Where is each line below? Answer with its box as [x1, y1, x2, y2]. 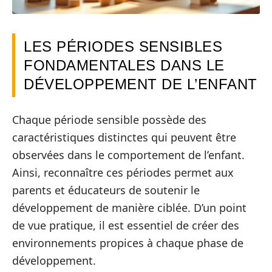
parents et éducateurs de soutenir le [12, 182, 200, 197]
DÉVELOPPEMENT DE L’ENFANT [24, 76, 257, 93]
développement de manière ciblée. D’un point [12, 200, 246, 215]
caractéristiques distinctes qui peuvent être [12, 129, 236, 144]
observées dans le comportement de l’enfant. [12, 147, 245, 162]
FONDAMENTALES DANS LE [24, 57, 225, 74]
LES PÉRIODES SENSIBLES [24, 38, 222, 55]
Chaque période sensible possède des [12, 112, 206, 127]
